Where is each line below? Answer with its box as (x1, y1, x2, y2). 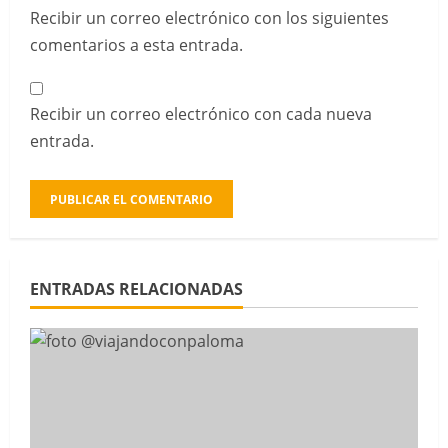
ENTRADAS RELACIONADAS (30, 278, 243, 301)
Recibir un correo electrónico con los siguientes (30, 7, 389, 30)
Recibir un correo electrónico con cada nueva (30, 103, 372, 126)
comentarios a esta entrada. (30, 34, 243, 57)
